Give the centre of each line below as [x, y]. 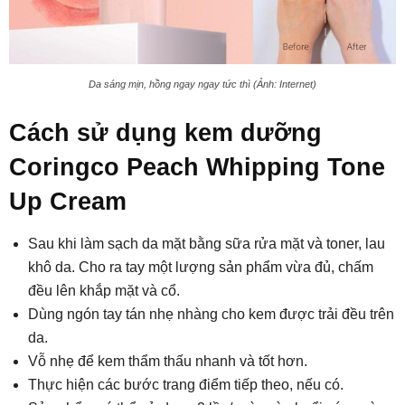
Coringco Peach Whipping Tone [197, 168]
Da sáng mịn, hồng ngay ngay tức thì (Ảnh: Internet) [202, 85]
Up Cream [68, 202]
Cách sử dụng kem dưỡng [165, 133]
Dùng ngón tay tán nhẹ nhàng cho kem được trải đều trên [211, 315]
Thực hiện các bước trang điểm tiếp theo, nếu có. [186, 385]
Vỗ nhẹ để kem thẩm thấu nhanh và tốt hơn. [168, 362]
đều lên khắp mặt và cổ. [104, 291]
